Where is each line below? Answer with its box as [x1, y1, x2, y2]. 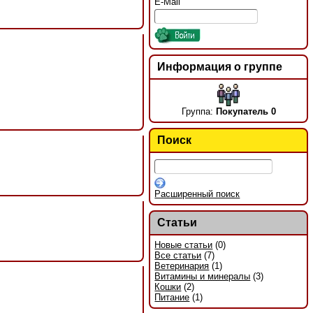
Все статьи [154, 250, 202, 261]
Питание [154, 292, 190, 303]
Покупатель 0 [215, 106, 276, 117]
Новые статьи [154, 240, 213, 251]
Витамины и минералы [154, 271, 251, 282]
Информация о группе [156, 60, 282, 73]
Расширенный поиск [154, 189, 240, 200]
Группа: [181, 106, 216, 117]
